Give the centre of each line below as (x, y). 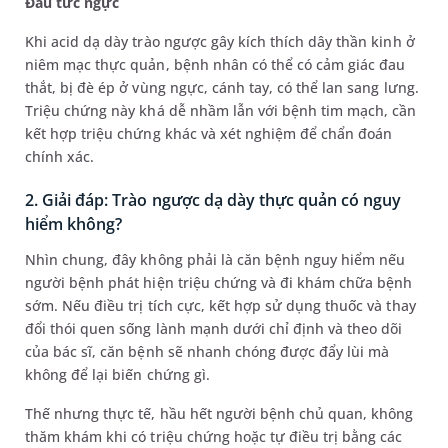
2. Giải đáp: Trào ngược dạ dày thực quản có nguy (213, 199)
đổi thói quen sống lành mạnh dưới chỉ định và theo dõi (214, 328)
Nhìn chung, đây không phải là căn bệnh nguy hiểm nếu (215, 259)
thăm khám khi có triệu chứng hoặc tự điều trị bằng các (214, 436)
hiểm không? (74, 223)
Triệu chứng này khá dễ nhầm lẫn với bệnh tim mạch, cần (221, 110)
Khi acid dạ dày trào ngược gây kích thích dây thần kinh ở (220, 41)
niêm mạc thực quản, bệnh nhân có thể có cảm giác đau (215, 64)
